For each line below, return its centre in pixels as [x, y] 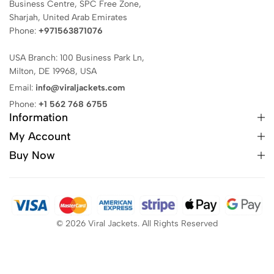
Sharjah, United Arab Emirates [68, 18]
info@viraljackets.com [80, 88]
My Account [40, 137]
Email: [22, 88]
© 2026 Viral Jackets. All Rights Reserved [137, 224]
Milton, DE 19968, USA [53, 72]
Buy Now [32, 156]
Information [39, 118]
